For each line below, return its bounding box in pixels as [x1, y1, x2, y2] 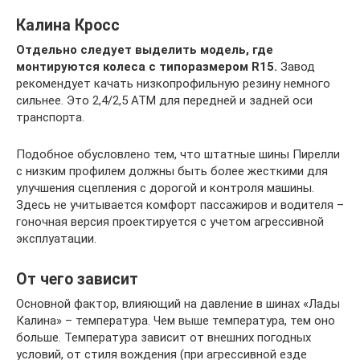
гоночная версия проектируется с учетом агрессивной [16, 214, 324, 229]
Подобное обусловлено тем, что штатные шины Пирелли [16, 146, 340, 162]
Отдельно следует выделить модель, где [16, 42, 273, 57]
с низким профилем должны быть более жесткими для [16, 163, 328, 178]
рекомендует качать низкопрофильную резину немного [16, 76, 330, 91]
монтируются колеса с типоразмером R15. [16, 59, 277, 74]
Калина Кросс [16, 15, 120, 35]
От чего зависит [16, 269, 138, 288]
